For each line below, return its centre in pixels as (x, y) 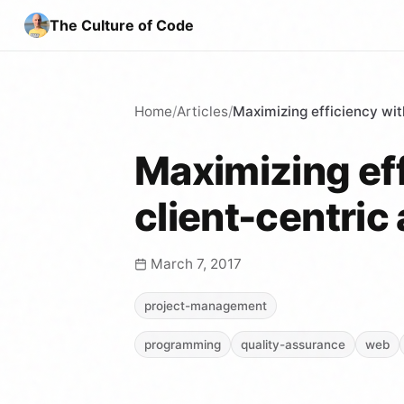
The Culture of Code (122, 25)
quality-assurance (293, 344)
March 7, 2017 (196, 263)
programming (183, 344)
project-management (206, 305)
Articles (202, 111)
